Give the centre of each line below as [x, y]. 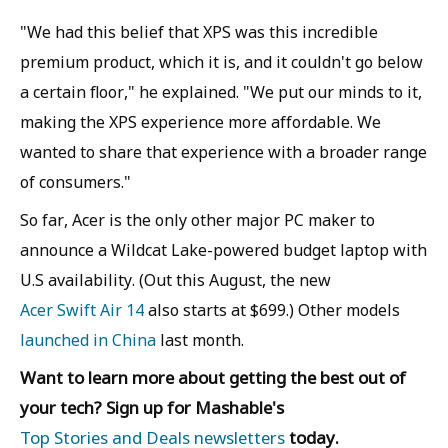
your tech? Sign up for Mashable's [152, 407]
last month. [200, 340]
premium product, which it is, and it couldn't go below [221, 62]
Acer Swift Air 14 [82, 310]
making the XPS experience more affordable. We [200, 122]
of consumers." [75, 182]
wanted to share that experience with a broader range [223, 152]
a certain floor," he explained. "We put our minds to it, [221, 92]
